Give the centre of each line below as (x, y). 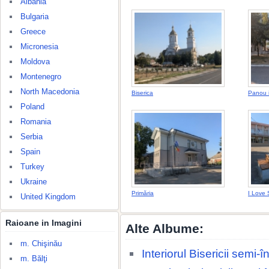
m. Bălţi (34, 258)
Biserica (142, 93)
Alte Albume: (165, 228)
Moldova (35, 62)
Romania (36, 122)
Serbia (32, 137)
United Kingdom (48, 197)
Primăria (143, 193)
